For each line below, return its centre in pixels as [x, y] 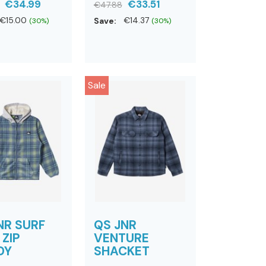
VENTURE [121, 238]
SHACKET [121, 251]
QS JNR [115, 225]
